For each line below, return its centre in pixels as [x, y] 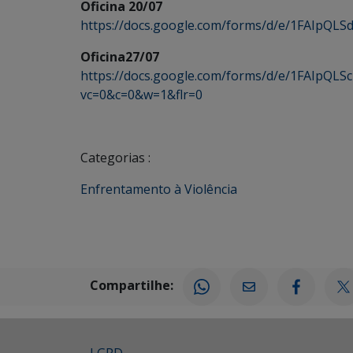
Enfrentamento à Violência [159, 189]
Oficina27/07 [120, 57]
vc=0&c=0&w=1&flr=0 [141, 95]
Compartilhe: [132, 286]
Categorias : [115, 158]
